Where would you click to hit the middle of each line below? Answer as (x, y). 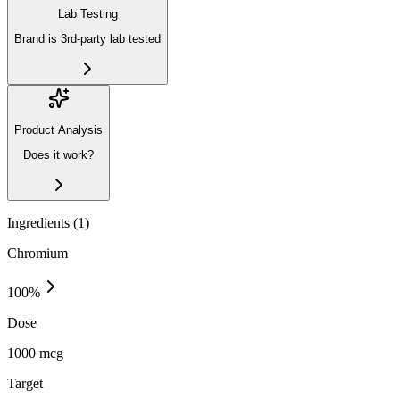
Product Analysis (58, 129)
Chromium (37, 253)
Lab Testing (87, 14)
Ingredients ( (42, 222)
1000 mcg (35, 353)
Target (25, 383)
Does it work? (58, 155)
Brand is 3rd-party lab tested (87, 39)
